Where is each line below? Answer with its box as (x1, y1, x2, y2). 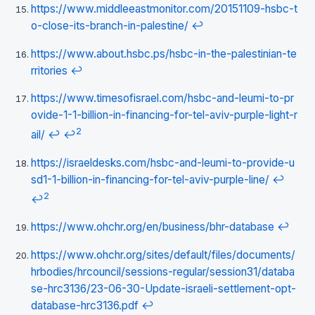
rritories (31, 63, 67, 77)
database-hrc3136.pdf (31, 298, 139, 312)
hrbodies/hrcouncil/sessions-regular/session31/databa (31, 264, 295, 278)
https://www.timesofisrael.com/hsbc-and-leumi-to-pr (31, 91, 294, 105)
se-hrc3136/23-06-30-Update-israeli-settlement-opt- (31, 281, 296, 295)
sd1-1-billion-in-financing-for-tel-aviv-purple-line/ (31, 172, 269, 186)
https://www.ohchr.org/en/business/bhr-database (31, 220, 274, 234)
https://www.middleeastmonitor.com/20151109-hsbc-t (31, 2, 297, 16)
